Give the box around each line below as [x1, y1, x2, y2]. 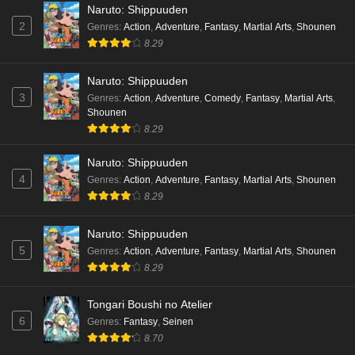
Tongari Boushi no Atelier [87, 298, 212, 311]
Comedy [204, 92, 241, 104]
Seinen [162, 316, 193, 328]
